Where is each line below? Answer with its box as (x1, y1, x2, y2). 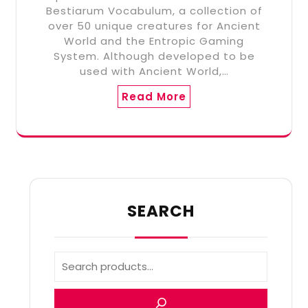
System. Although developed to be (53, 49, 255, 64)
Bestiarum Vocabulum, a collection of (45, 3, 263, 19)
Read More (122, 89, 186, 104)
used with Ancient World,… (79, 64, 229, 79)
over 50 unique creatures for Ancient (47, 19, 261, 34)
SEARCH (127, 200, 195, 223)
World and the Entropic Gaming (64, 34, 244, 49)
